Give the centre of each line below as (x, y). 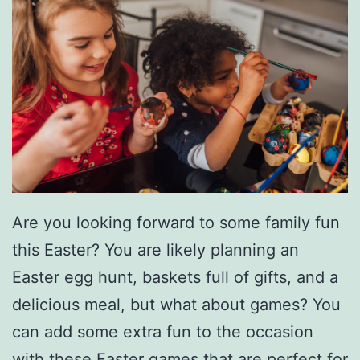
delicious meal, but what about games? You (176, 304)
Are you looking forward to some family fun (176, 222)
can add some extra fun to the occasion (163, 331)
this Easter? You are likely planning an (155, 250)
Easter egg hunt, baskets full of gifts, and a (175, 277)
